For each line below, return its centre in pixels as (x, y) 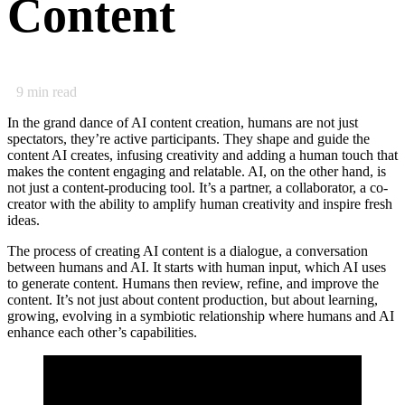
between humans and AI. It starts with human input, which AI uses (197, 267)
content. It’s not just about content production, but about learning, (193, 299)
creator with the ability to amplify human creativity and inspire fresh (200, 203)
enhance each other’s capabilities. (102, 332)
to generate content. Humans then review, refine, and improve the (193, 283)
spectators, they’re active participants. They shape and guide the (188, 138)
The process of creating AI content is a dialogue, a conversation (188, 250)
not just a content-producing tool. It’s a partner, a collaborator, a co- (198, 187)
